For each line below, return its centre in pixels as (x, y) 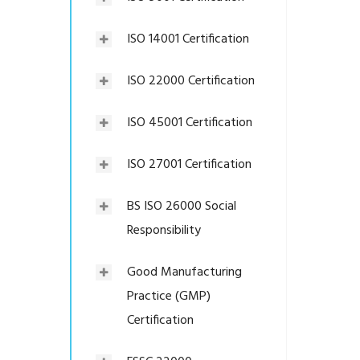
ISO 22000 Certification (191, 81)
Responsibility (164, 231)
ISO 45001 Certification (190, 123)
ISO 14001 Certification (188, 39)
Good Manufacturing (184, 272)
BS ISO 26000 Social (182, 207)
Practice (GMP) (169, 297)
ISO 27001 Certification (189, 165)
